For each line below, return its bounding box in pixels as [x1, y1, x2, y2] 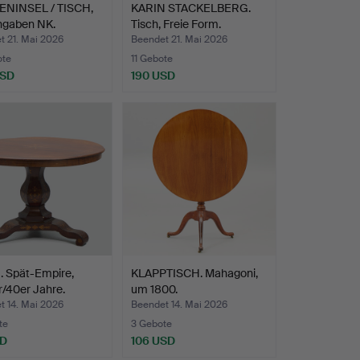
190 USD [130, 68, 175, 84]
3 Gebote [130, 317, 172, 331]
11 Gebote [130, 52, 173, 66]
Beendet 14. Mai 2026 [130, 298, 227, 312]
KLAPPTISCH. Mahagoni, [130, 266, 258, 281]
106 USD [130, 333, 175, 349]
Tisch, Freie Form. [130, 17, 221, 32]
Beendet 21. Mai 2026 [130, 33, 227, 47]
